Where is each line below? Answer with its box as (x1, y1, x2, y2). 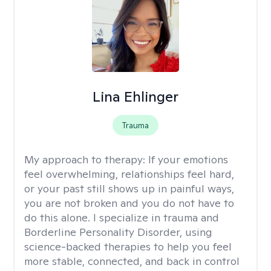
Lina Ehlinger (92, 87, 178, 106)
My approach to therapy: (24, 152, 148, 166)
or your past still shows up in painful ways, (24, 181, 234, 195)
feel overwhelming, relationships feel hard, (24, 167, 234, 181)
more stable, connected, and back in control (24, 254, 240, 268)
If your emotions (148, 152, 228, 166)
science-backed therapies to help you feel (24, 240, 232, 253)
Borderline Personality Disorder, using (24, 225, 212, 239)
